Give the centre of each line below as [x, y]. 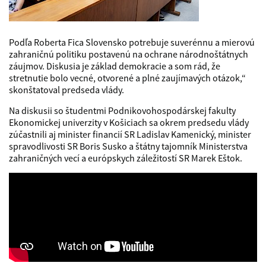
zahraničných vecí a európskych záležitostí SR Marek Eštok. [126, 158]
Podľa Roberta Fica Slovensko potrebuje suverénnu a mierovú [132, 42]
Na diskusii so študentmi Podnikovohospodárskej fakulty [122, 110]
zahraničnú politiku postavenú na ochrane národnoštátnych [129, 54]
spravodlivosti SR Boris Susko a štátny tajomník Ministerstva [128, 146]
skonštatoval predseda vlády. [66, 90]
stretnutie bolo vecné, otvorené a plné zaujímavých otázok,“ [127, 78]
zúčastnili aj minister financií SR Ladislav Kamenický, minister [130, 134]
